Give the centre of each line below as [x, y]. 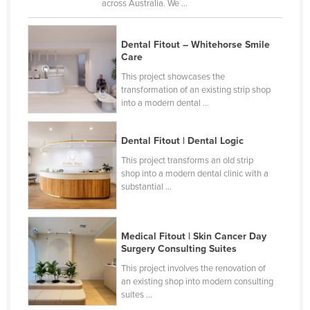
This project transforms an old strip [188, 160]
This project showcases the [173, 76]
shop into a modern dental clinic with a [195, 173]
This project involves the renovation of [194, 269]
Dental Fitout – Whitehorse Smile [196, 44]
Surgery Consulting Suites [179, 249]
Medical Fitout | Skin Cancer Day [194, 237]
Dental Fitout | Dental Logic [183, 140]
